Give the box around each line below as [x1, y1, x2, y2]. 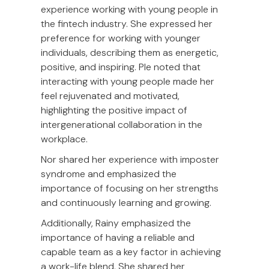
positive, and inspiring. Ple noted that [41, 61, 201, 74]
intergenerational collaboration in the [41, 118, 202, 131]
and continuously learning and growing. [41, 196, 211, 210]
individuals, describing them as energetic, [41, 46, 219, 59]
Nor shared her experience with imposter [41, 153, 219, 166]
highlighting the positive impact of [41, 104, 187, 117]
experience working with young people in [41, 3, 218, 16]
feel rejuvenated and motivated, [41, 89, 180, 103]
